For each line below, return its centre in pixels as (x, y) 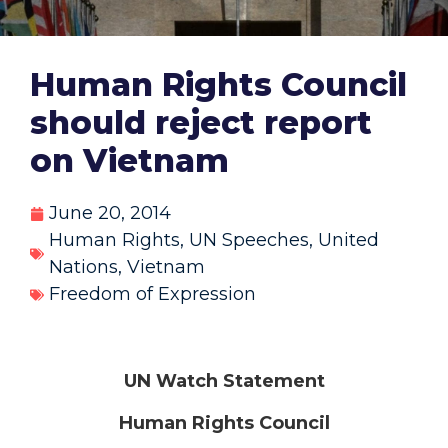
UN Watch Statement (224, 381)
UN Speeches (249, 240)
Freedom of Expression (152, 294)
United (348, 240)
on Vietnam (129, 161)
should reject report (201, 123)
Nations (83, 267)
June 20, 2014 (110, 213)
